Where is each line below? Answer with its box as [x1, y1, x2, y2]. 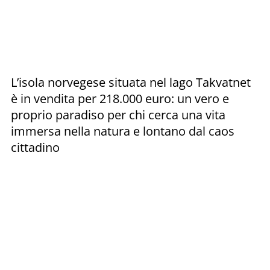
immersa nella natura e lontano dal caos [11, 122, 234, 139]
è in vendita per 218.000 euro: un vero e [11, 90, 229, 107]
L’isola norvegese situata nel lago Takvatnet [11, 74, 251, 90]
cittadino [11, 139, 60, 155]
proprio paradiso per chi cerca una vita [11, 106, 225, 123]
